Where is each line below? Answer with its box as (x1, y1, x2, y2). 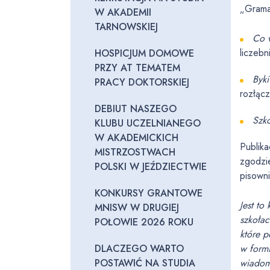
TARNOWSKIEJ (95, 20, 158, 34)
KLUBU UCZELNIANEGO (95, 116, 201, 130)
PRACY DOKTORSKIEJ (95, 75, 189, 89)
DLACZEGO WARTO (95, 242, 184, 256)
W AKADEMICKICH (95, 131, 178, 145)
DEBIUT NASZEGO (95, 102, 177, 116)
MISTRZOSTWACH (95, 145, 175, 159)
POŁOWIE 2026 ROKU (95, 215, 193, 229)
